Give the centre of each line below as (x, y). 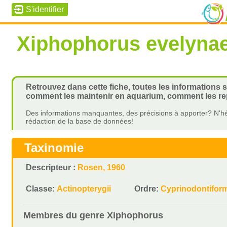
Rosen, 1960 (102, 167)
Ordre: (148, 189)
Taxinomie (54, 148)
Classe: (42, 189)
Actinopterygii (84, 189)
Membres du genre (65, 215)
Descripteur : (52, 167)
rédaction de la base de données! (80, 121)
